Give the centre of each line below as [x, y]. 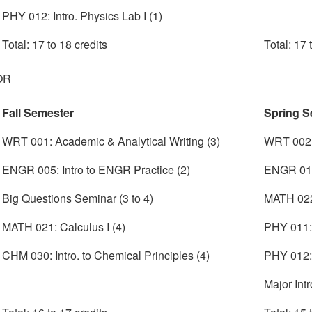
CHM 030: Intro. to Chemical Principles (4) [106, 256]
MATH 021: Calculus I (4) [64, 227]
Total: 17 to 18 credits [55, 45]
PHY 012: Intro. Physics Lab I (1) [83, 16]
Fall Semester [38, 113]
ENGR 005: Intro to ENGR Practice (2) [96, 170]
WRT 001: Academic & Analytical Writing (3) [111, 141]
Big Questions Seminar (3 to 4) [78, 198]
